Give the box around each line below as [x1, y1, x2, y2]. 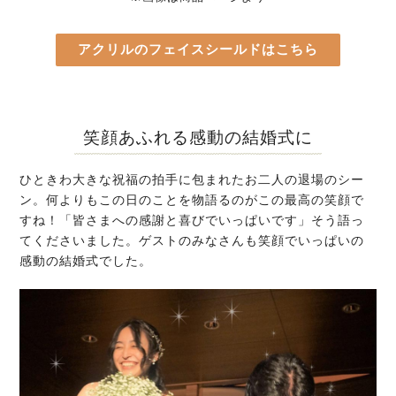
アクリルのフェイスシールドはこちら [77, 42, 318, 57]
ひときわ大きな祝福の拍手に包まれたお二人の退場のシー [19, 171, 365, 187]
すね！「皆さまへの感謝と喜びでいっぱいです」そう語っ [19, 212, 365, 227]
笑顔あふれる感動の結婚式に [83, 127, 313, 147]
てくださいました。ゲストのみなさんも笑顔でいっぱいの [19, 232, 365, 247]
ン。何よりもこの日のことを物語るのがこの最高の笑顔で [19, 192, 365, 207]
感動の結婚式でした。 [19, 253, 153, 268]
